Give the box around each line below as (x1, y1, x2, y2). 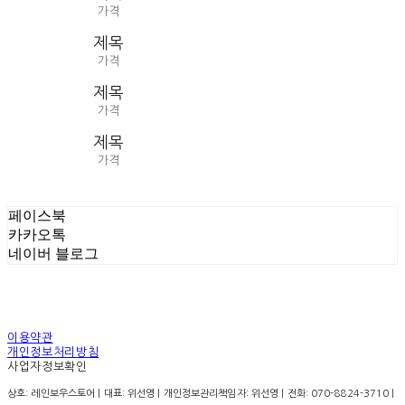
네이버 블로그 (8, 245, 99, 261)
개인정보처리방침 (7, 345, 99, 358)
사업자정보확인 (7, 360, 88, 372)
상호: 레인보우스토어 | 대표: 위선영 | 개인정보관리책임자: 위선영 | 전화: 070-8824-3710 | (7, 388, 395, 399)
